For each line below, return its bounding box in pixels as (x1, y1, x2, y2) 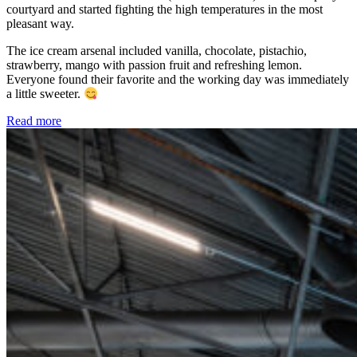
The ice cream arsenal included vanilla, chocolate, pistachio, (6, 43, 307, 57)
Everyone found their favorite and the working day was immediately (6, 72, 349, 86)
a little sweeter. (6, 86, 84, 100)
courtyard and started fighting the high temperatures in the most (6, 2, 323, 16)
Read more (6, 113, 61, 127)
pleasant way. (6, 16, 74, 30)
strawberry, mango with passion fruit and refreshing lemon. (6, 57, 302, 72)
